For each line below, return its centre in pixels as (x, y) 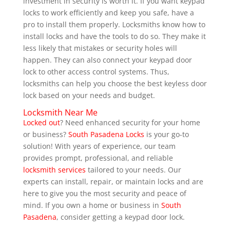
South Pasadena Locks (106, 134)
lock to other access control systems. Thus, (96, 71)
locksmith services (54, 169)
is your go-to (166, 134)
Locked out (41, 122)
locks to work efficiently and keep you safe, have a (108, 12)
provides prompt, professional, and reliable (98, 158)
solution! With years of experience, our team (99, 146)
